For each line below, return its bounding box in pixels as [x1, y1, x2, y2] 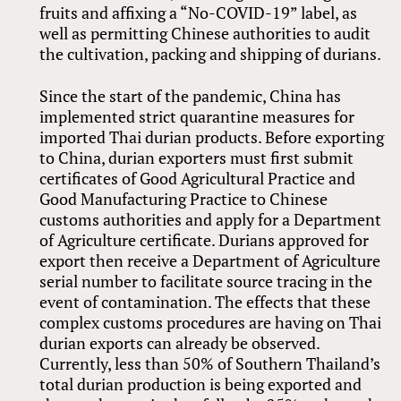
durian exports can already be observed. [39, 331, 320, 354]
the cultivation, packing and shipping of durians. [39, 42, 382, 64]
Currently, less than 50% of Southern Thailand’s [39, 352, 381, 374]
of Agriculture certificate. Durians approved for [39, 228, 370, 251]
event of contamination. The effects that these [39, 290, 371, 312]
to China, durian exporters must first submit [39, 146, 354, 168]
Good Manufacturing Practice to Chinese [39, 187, 328, 209]
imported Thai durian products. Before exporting [39, 125, 385, 148]
